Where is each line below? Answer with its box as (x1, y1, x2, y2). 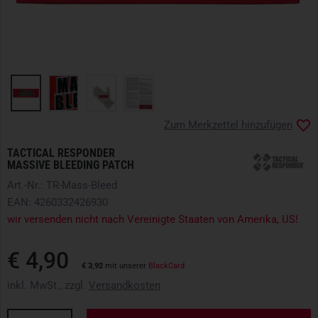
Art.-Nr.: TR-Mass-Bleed (7, 179, 117, 192)
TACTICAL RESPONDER (7, 146, 115, 160)
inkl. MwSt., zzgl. (7, 279, 89, 292)
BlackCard (148, 261, 185, 271)
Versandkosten (89, 279, 160, 292)
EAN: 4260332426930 (7, 196, 108, 209)
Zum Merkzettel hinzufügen (164, 119, 292, 132)
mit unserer (103, 261, 148, 271)
